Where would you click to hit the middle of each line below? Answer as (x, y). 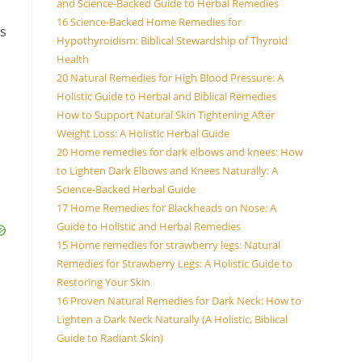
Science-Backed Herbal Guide (126, 189)
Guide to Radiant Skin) (110, 338)
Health (73, 59)
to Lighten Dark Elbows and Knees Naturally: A (167, 170)
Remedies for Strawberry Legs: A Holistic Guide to (175, 263)
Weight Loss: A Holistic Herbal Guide (143, 133)
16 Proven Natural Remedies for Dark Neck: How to (179, 301)
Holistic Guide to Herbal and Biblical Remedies (166, 96)
